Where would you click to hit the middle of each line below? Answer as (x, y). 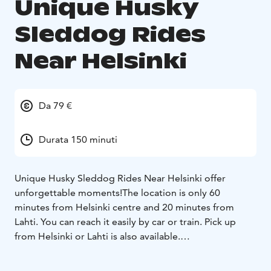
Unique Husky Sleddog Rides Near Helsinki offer (120, 178)
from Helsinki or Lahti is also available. (97, 236)
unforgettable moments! (68, 192)
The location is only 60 (171, 192)
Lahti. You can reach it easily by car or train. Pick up (125, 221)
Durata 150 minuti (78, 139)
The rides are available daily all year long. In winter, (125, 250)
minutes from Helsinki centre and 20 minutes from (124, 207)
